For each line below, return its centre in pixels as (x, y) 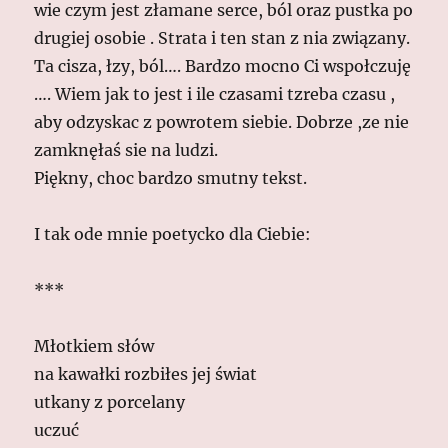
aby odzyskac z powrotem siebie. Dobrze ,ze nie (222, 121)
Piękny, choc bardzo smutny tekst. (171, 177)
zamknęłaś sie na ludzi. (126, 149)
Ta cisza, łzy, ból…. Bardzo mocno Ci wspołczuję (223, 65)
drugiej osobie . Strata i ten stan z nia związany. (222, 37)
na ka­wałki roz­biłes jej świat (146, 373)
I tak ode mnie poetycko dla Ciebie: (173, 233)
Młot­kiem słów (94, 345)
